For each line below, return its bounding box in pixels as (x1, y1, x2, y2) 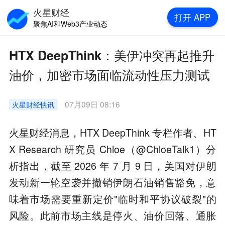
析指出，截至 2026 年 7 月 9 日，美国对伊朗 (9, 158, 216, 173)
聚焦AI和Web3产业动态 (33, 18, 108, 29)
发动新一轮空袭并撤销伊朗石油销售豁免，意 (9, 175, 216, 189)
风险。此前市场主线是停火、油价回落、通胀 (9, 208, 216, 222)
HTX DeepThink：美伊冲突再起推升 (9, 46, 214, 64)
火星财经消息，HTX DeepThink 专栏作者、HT (9, 125, 216, 140)
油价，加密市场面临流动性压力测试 (9, 65, 210, 84)
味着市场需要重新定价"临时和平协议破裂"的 (9, 191, 216, 206)
